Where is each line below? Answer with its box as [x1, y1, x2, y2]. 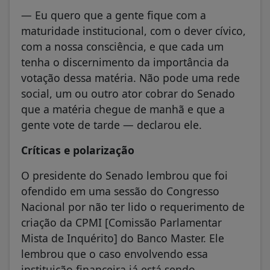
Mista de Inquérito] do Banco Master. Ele [21, 231, 224, 246]
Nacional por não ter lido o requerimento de [21, 199, 245, 215]
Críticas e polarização [21, 142, 134, 157]
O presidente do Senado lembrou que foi [21, 168, 228, 183]
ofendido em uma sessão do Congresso [21, 184, 219, 199]
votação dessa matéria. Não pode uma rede [21, 70, 240, 85]
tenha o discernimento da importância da [21, 54, 229, 69]
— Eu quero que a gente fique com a [21, 7, 206, 22]
